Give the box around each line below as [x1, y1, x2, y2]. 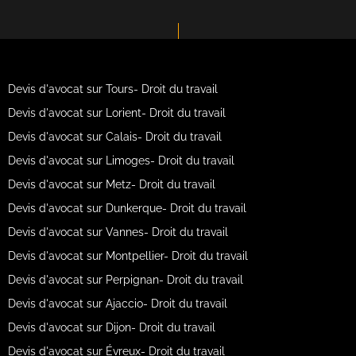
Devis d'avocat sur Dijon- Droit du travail [7, 321, 215, 334]
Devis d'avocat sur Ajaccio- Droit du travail [7, 297, 227, 310]
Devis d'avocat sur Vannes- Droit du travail [7, 226, 228, 238]
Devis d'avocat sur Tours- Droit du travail [7, 83, 218, 95]
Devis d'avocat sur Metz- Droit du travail [7, 178, 215, 191]
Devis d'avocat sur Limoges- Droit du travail [7, 154, 234, 167]
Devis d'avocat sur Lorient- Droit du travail [7, 106, 226, 119]
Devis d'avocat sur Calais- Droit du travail [7, 130, 222, 143]
